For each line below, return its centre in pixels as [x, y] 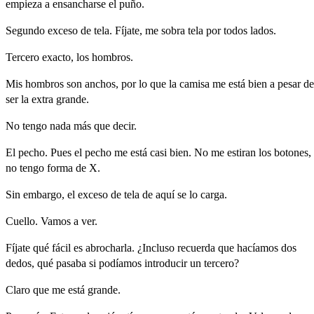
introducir [166, 263]
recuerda [196, 247]
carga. [214, 194]
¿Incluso [156, 247]
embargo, [44, 194]
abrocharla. [110, 247]
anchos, [102, 83]
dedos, [20, 263]
